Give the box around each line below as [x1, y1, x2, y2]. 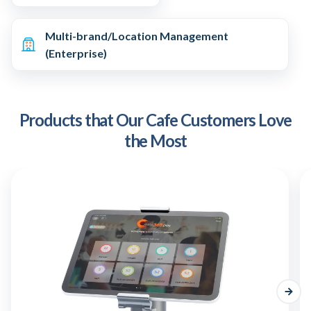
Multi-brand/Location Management [45, 28, 228, 42]
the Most [124, 130, 187, 151]
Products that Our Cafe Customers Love [19, 109, 292, 130]
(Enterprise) [45, 46, 107, 60]
